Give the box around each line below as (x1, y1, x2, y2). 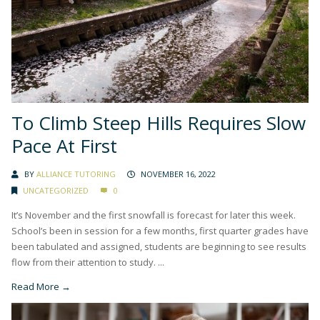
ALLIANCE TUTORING (36, 169, 116, 180)
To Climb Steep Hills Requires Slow (11, 110, 306, 136)
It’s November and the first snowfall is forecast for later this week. (11, 209, 298, 222)
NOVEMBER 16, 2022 (141, 169, 216, 180)
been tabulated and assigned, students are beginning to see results (11, 240, 306, 254)
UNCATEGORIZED (23, 185, 89, 196)
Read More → (11, 280, 71, 294)
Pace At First (11, 133, 117, 159)
